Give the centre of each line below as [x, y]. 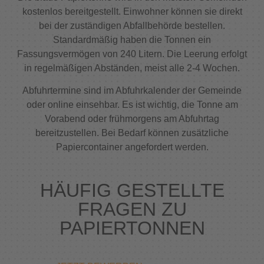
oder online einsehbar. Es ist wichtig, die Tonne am [132, 105]
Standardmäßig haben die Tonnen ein [132, 40]
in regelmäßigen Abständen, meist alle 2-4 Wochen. [132, 68]
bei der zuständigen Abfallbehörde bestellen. [132, 26]
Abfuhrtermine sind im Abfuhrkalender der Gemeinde [132, 91]
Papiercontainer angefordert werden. [132, 147]
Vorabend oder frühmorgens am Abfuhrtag [132, 119]
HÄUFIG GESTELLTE [132, 190]
